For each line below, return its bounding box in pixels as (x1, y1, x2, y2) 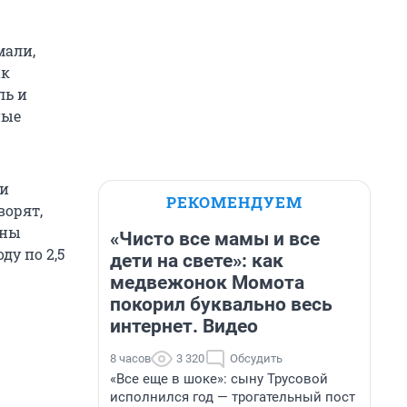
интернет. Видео (110, 315, 258, 337)
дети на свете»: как (110, 250, 283, 272)
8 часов (110, 352, 151, 365)
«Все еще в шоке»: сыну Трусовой (110, 371, 328, 387)
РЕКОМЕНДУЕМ (166, 192, 303, 213)
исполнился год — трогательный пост (110, 389, 355, 405)
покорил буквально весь (110, 293, 333, 315)
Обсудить (230, 352, 283, 365)
